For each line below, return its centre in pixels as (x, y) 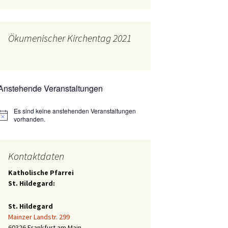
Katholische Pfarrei (41, 173)
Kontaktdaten (36, 156)
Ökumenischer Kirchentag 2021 (70, 38)
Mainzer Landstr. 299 (39, 217)
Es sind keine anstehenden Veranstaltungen (75, 111)
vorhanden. (30, 119)
